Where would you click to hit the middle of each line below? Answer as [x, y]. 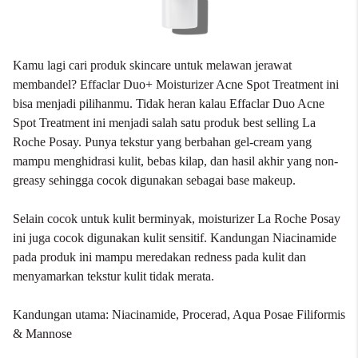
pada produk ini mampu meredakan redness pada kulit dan [159, 257]
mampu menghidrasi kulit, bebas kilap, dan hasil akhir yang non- [175, 161]
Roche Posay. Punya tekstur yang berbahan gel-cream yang [162, 142]
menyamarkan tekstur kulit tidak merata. [113, 276]
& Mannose [42, 334]
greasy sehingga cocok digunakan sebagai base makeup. [154, 180]
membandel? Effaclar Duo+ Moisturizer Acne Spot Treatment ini [176, 84]
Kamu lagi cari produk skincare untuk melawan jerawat [152, 65]
